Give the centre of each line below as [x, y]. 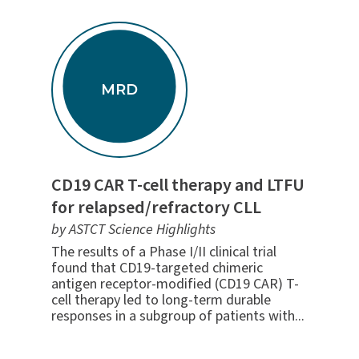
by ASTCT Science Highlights [133, 229]
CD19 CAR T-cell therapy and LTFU [177, 185]
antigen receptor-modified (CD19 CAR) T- [175, 284]
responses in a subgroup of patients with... [177, 316]
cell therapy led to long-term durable [161, 300]
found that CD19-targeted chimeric [157, 268]
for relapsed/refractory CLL [156, 207]
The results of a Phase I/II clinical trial [163, 252]
